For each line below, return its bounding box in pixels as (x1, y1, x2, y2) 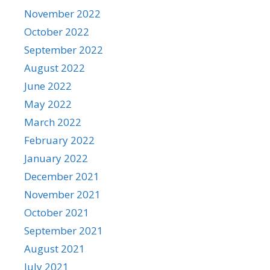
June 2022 (24, 79, 72, 93)
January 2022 (24, 151, 88, 165)
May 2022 (24, 97, 72, 111)
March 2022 (24, 115, 81, 129)
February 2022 (24, 133, 95, 147)
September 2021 (24, 224, 103, 237)
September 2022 (24, 43, 103, 57)
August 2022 (24, 61, 85, 75)
